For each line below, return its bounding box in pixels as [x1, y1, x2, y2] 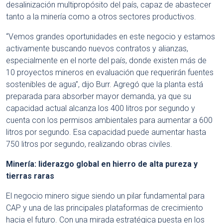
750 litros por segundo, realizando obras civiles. [6, 139, 172, 149]
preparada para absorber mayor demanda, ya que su [6, 92, 191, 102]
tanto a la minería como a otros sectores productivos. [6, 12, 196, 22]
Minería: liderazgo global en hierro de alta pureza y [6, 159, 198, 169]
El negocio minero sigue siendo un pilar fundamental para [6, 191, 205, 201]
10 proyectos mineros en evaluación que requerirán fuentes [6, 68, 214, 78]
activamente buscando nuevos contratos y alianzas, [6, 44, 188, 54]
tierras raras [6, 171, 54, 181]
